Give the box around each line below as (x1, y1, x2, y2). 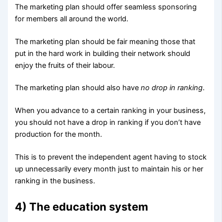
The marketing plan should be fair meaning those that (15, 37, 196, 46)
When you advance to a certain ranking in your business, (15, 106, 206, 115)
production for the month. (15, 130, 103, 139)
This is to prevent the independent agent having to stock (15, 153, 207, 162)
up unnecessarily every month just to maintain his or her (15, 165, 204, 174)
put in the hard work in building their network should (15, 49, 191, 58)
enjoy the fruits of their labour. (15, 60, 115, 70)
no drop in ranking (141, 83, 203, 93)
